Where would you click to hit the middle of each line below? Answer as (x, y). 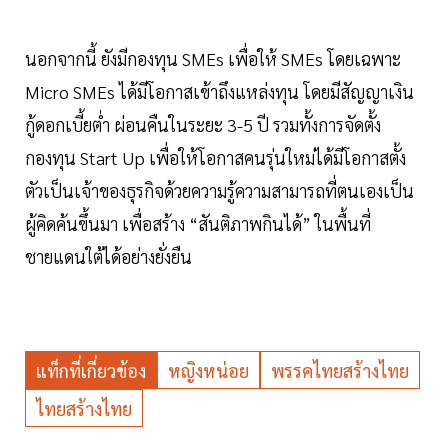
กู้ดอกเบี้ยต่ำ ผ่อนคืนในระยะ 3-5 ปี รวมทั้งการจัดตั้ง (203, 125)
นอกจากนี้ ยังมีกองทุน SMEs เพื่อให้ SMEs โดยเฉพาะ (213, 59)
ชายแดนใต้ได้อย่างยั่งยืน (108, 257)
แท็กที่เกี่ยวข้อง (91, 371)
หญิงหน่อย (208, 371)
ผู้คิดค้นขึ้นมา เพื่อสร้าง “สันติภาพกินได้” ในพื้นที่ (198, 224)
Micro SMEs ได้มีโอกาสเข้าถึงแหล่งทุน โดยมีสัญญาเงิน (219, 92)
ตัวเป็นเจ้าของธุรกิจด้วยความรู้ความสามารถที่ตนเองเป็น (219, 191)
